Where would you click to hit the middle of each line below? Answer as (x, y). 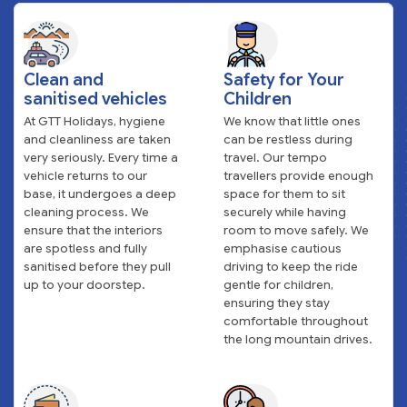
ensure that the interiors (93, 230)
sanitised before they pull (97, 266)
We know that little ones (292, 121)
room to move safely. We (296, 230)
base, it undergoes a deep (100, 194)
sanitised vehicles (95, 99)
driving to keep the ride (291, 266)
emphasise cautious (283, 248)
